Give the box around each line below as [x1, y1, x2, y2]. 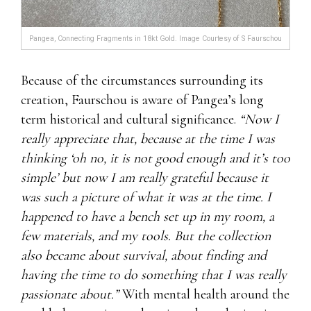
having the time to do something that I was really [21, 267, 287, 284]
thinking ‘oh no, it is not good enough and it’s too [21, 150, 290, 167]
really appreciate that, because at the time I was [21, 131, 275, 148]
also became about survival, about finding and [21, 247, 267, 264]
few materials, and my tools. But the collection [21, 228, 271, 245]
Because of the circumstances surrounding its [21, 72, 263, 90]
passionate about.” [21, 286, 119, 303]
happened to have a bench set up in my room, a [21, 208, 274, 226]
